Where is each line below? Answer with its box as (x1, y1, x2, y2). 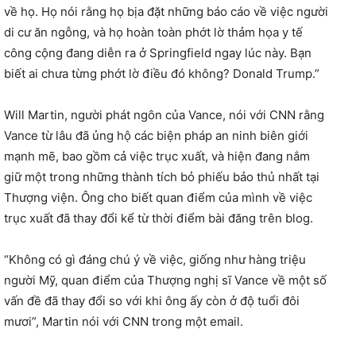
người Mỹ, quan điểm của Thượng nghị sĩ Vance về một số (4, 273, 327, 288)
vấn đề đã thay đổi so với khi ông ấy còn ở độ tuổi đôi (4, 293, 300, 308)
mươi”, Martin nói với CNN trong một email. (4, 314, 243, 329)
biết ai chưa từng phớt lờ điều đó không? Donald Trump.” (4, 66, 319, 81)
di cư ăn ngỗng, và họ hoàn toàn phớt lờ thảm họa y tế (4, 25, 303, 40)
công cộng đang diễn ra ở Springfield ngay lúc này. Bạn (4, 45, 311, 60)
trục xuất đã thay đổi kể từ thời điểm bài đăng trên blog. (4, 211, 313, 226)
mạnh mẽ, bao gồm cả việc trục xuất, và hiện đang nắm (4, 149, 310, 164)
